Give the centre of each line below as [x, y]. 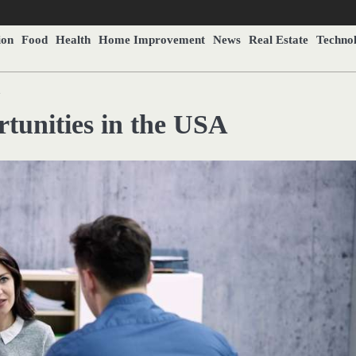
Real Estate [279, 39]
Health [73, 39]
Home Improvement [152, 39]
